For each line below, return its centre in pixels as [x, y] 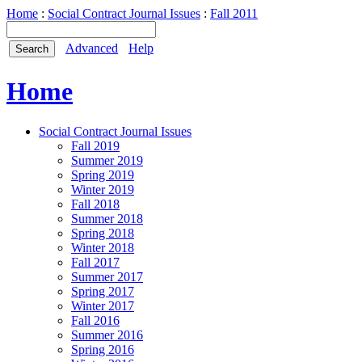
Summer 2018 [107, 218]
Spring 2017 [103, 291]
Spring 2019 [103, 175]
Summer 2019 [107, 160]
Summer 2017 [107, 276]
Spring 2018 [103, 233]
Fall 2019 [95, 145]
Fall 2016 [95, 320]
